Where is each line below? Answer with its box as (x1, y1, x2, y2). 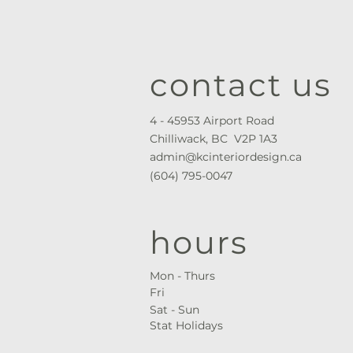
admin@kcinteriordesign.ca (150, 150, 302, 165)
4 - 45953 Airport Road (150, 113, 277, 128)
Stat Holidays (150, 318, 232, 333)
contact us (150, 65, 332, 105)
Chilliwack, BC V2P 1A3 (150, 132, 277, 147)
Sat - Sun (150, 303, 199, 318)
